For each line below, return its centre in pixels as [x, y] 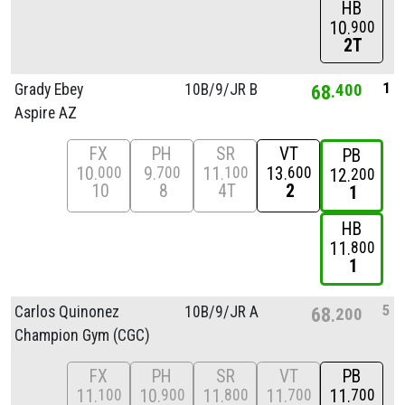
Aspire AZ [46, 113]
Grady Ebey [49, 89]
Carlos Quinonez [67, 311]
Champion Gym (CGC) [82, 335]
